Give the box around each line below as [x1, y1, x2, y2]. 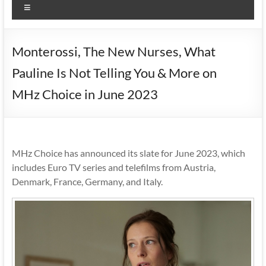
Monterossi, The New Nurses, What [11, 43, 216, 59]
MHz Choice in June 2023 [11, 85, 158, 102]
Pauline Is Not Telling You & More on [11, 64, 217, 81]
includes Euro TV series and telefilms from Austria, [11, 161, 216, 173]
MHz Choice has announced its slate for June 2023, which [11, 147, 245, 159]
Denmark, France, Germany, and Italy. [11, 175, 163, 187]
